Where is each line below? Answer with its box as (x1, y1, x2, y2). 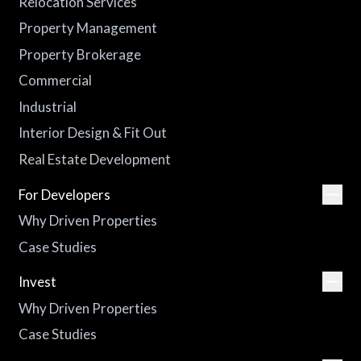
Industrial (18, 98, 77, 115)
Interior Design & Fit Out (18, 124, 167, 142)
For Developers (18, 185, 110, 203)
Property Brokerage (18, 45, 141, 63)
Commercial (18, 72, 92, 89)
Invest (18, 273, 56, 291)
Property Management (18, 19, 157, 37)
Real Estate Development (18, 150, 171, 168)
